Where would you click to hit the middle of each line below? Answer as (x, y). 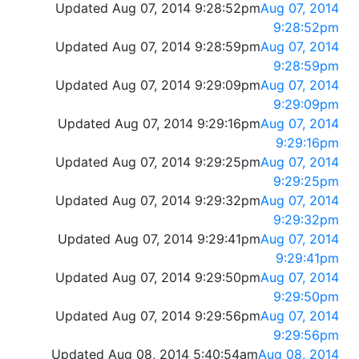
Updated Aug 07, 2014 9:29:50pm (158, 278)
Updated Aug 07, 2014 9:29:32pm (158, 201)
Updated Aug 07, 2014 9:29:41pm (159, 239)
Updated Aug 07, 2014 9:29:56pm (158, 316)
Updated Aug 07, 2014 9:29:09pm (158, 85)
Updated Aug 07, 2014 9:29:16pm (159, 124)
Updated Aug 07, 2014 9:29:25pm (158, 162)
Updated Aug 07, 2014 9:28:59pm (158, 47)
